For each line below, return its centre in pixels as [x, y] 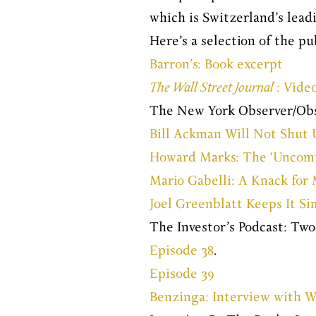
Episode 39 [182, 274]
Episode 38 [182, 251]
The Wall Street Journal [213, 88]
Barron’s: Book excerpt [216, 65]
